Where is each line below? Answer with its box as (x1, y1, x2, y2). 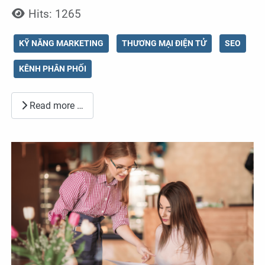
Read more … (27, 99, 84, 111)
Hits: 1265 (28, 7, 82, 21)
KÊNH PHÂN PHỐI (19, 64, 87, 74)
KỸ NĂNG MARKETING (19, 38, 104, 49)
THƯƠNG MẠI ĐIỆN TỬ (122, 38, 207, 49)
